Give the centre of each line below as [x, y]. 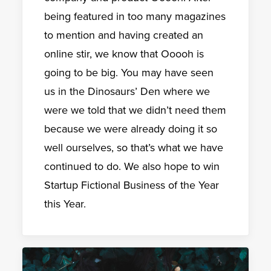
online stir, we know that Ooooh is [124, 54]
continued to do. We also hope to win [132, 167]
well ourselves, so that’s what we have [134, 148]
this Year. [65, 204]
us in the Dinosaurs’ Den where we [127, 92]
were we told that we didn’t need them [135, 110]
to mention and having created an [124, 35]
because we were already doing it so [131, 129]
